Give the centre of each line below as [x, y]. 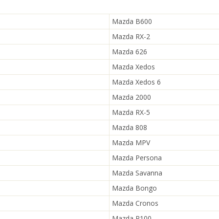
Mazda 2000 [131, 97]
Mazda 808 [130, 127]
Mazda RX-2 [131, 36]
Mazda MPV [131, 142]
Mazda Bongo [134, 188]
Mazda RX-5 [131, 112]
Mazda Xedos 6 [136, 82]
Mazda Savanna [137, 173]
